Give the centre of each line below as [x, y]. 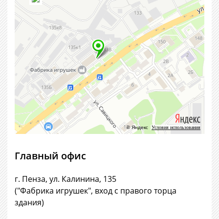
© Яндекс [137, 128]
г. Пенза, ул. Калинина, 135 [66, 179]
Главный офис [50, 156]
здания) [29, 203]
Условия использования [176, 128]
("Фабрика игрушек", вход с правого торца [96, 191]
